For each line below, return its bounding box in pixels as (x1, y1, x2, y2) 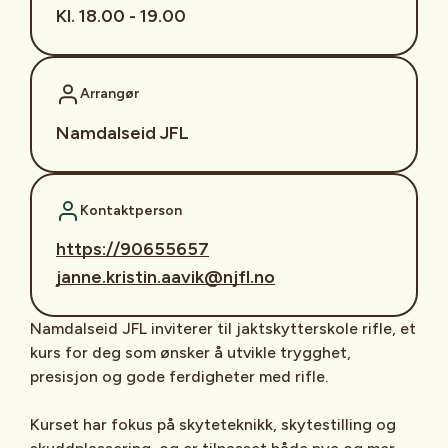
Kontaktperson (80, 201, 182, 219)
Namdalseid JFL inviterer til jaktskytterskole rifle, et (30, 318, 416, 338)
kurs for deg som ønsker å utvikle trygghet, (30, 342, 351, 362)
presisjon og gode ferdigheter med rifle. (30, 366, 328, 386)
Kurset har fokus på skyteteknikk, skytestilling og (30, 414, 396, 434)
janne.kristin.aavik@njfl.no (56, 265, 275, 288)
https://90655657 (56, 237, 209, 260)
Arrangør (80, 85, 139, 103)
